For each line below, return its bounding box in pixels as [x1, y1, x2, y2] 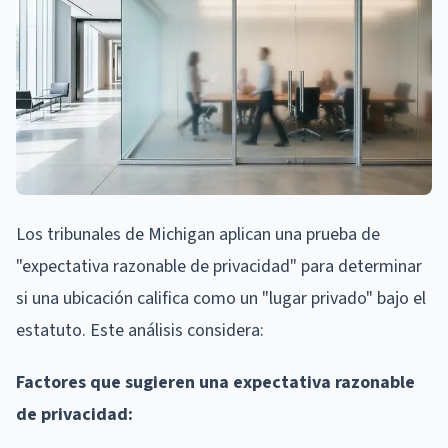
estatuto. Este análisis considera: [16, 317, 264, 343]
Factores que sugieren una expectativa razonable [16, 369, 415, 395]
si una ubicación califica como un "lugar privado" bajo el [16, 285, 426, 311]
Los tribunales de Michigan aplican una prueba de [16, 221, 380, 247]
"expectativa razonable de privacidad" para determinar [16, 253, 422, 279]
